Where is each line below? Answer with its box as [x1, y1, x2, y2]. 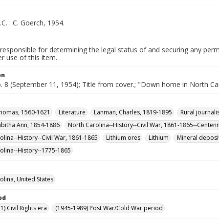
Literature [59, 108, 86, 116]
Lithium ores [106, 133, 140, 142]
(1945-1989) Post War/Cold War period [55, 204, 163, 212]
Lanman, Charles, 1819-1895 [94, 108, 172, 116]
